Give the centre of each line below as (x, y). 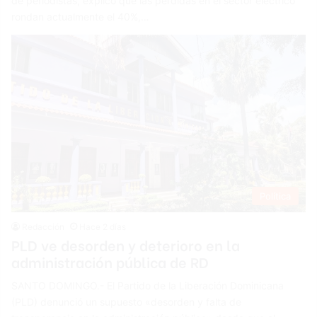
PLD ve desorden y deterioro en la (126, 244)
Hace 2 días (103, 226)
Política (275, 196)
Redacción (44, 226)
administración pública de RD (110, 261)
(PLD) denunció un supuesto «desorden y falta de (127, 301)
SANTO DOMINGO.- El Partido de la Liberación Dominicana (148, 285)
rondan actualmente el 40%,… (81, 17)
